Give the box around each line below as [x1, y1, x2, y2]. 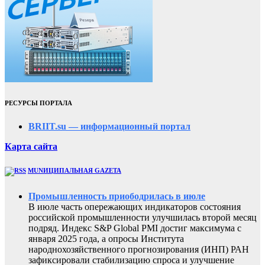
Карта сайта [5, 141, 57, 152]
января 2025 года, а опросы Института [28, 234, 184, 244]
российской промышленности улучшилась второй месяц [28, 212, 257, 223]
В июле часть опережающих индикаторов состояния [28, 202, 241, 212]
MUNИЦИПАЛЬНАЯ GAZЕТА [28, 167, 121, 174]
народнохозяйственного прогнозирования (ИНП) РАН [28, 244, 249, 255]
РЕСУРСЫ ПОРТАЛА [5, 99, 72, 107]
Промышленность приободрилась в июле [28, 191, 205, 202]
